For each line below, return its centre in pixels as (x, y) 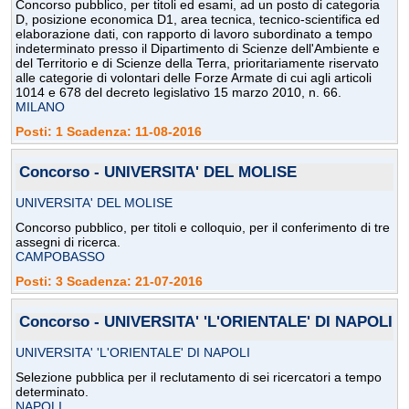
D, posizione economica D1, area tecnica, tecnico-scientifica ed (198, 20)
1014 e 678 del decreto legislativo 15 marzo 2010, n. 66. (178, 93)
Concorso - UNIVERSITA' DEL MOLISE (158, 173)
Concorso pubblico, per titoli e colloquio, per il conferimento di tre (203, 228)
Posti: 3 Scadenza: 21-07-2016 (109, 282)
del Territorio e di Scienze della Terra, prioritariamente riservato (197, 63)
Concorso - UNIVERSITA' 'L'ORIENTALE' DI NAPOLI (206, 322)
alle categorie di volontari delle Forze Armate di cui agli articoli (194, 78)
